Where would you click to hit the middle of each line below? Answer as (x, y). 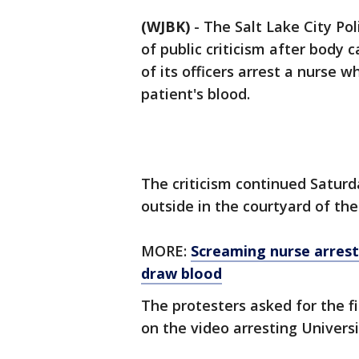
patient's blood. (196, 94)
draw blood (182, 273)
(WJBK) (165, 26)
